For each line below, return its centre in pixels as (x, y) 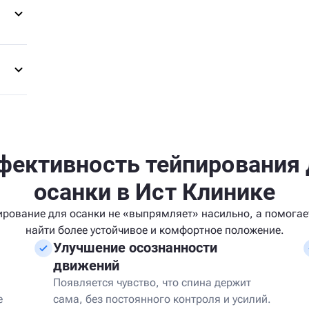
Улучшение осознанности (135, 248)
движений (86, 266)
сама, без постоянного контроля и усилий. (162, 299)
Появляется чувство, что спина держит (152, 282)
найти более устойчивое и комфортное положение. (154, 230)
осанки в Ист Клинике (154, 192)
